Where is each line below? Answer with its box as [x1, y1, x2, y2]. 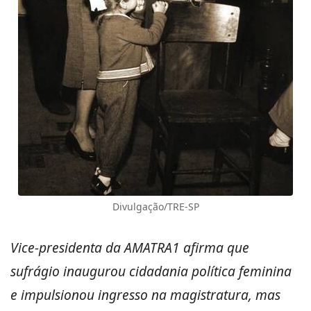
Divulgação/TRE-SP [112, 200, 199, 213]
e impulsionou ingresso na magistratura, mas [10, 285, 284, 304]
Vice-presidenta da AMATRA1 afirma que [10, 238, 249, 257]
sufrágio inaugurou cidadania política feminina [10, 262, 292, 280]
